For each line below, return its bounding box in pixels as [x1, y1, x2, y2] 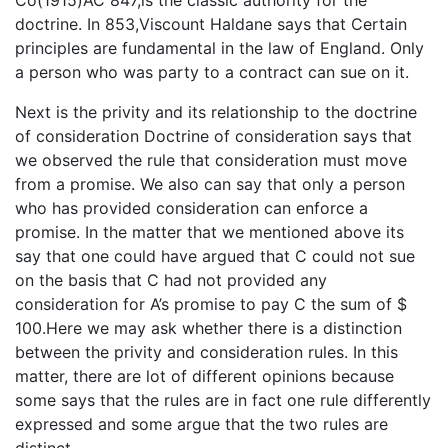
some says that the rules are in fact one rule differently [15, 390, 431, 411]
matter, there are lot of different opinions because [15, 366, 394, 387]
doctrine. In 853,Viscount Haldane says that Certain [15, 14, 407, 35]
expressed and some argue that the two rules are [15, 414, 388, 435]
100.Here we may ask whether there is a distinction [15, 318, 402, 339]
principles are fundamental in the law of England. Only [15, 38, 424, 59]
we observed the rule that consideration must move [15, 150, 407, 171]
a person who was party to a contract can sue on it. [15, 62, 409, 83]
